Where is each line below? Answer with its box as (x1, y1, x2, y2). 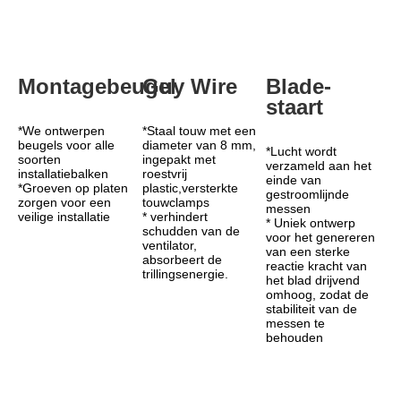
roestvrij (141, 166, 187, 181)
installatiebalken (18, 166, 108, 181)
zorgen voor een (18, 194, 111, 209)
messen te (266, 315, 326, 330)
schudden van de (141, 223, 240, 238)
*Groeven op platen (18, 180, 128, 195)
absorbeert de (141, 252, 222, 267)
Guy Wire (141, 73, 237, 98)
